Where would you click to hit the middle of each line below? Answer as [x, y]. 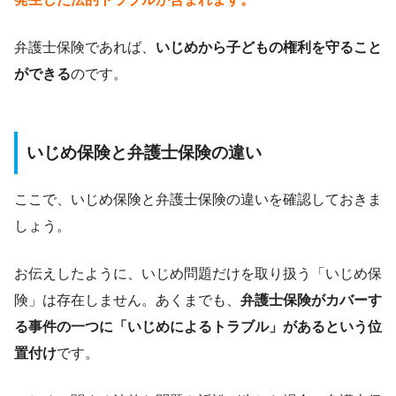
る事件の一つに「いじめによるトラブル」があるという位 [198, 326]
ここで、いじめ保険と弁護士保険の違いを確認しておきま [198, 199]
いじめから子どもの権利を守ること [269, 48]
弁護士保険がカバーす [311, 300]
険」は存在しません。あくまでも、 [127, 300]
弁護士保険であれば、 [85, 48]
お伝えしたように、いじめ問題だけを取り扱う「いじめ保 [198, 273]
